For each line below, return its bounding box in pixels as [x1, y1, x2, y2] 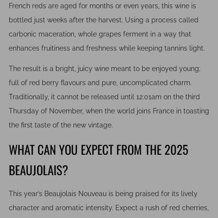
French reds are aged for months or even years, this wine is [9, 1, 196, 10]
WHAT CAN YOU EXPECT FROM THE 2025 [9, 140, 188, 158]
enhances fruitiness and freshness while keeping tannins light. [9, 44, 207, 52]
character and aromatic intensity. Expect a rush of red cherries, [9, 203, 209, 212]
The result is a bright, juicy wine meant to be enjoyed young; [9, 65, 200, 73]
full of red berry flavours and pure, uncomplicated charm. [9, 79, 192, 87]
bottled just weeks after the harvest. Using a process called [9, 16, 199, 24]
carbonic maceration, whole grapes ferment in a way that [9, 30, 191, 38]
